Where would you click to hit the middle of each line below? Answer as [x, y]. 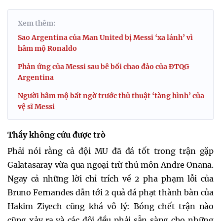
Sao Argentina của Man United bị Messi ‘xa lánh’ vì [105, 37]
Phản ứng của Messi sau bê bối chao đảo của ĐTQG [103, 66]
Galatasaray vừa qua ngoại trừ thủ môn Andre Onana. [110, 165]
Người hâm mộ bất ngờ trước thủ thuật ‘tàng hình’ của [111, 95]
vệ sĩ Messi [36, 106]
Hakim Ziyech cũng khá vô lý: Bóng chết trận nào [110, 206]
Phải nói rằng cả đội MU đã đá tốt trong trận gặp [110, 151]
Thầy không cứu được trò [56, 134]
